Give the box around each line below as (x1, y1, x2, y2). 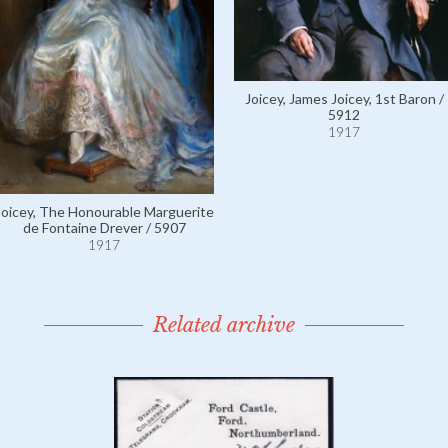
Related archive (153, 313, 295, 337)
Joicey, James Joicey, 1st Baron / (244, 90, 444, 107)
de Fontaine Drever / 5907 (22, 218, 186, 236)
